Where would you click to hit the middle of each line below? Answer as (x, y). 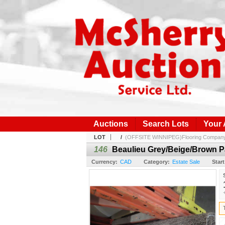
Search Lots (166, 124)
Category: (157, 161)
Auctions (111, 124)
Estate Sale (186, 161)
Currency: (104, 161)
